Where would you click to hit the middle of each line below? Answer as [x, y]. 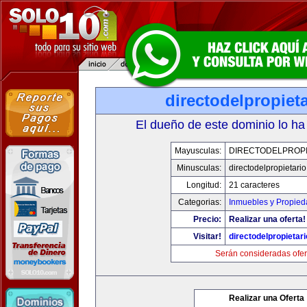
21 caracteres [254, 185]
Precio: [207, 219]
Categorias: [200, 202]
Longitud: [204, 185]
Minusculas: [199, 168]
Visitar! [207, 236]
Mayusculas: [198, 151]
